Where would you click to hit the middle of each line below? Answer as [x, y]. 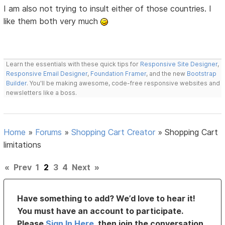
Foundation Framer [118, 73]
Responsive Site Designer [179, 64]
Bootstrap [202, 73]
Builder [17, 83]
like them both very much [52, 21]
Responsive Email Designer [47, 73]
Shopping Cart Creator [114, 132]
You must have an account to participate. [100, 211]
